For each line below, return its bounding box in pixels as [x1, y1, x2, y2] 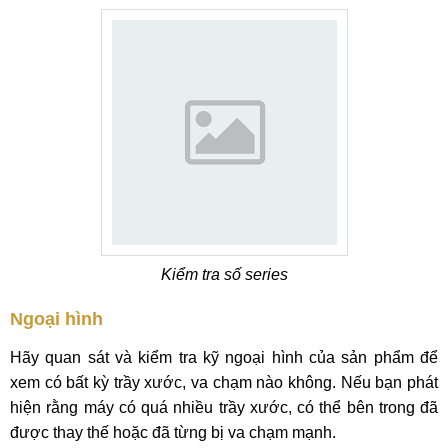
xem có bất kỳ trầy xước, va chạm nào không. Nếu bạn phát [10, 374, 438, 391]
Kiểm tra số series [160, 266, 288, 283]
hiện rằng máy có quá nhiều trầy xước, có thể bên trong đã [10, 399, 438, 416]
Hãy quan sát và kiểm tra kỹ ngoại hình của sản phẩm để [10, 349, 438, 366]
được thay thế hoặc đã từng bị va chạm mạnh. [10, 424, 336, 441]
